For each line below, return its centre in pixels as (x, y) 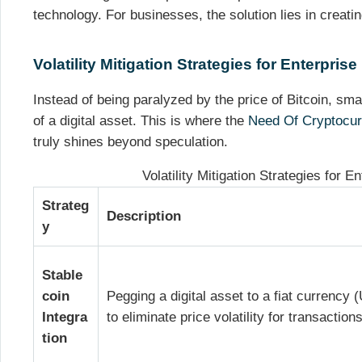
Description (144, 217)
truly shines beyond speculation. (130, 141)
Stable (63, 276)
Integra (65, 318)
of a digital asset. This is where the (141, 120)
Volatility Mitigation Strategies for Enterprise (195, 64)
